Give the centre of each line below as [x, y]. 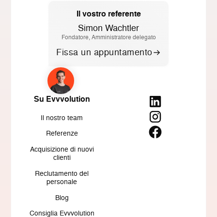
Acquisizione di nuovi [62, 149]
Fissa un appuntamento [104, 52]
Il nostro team [62, 117]
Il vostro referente [108, 13]
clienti [62, 157]
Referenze [62, 133]
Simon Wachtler [108, 28]
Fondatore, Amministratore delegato [108, 37]
